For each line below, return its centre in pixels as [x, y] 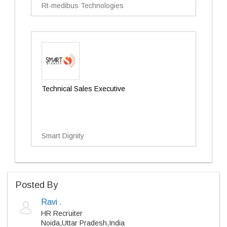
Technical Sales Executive [83, 89]
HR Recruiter [62, 213]
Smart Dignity [63, 136]
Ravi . [51, 202]
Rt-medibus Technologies [83, 6]
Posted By [37, 185]
